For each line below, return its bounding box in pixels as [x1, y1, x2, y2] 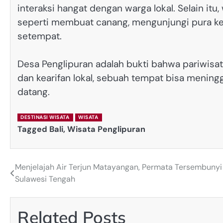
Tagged [17, 123, 49, 134]
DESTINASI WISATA [20, 113, 69, 120]
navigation [9, 180, 70, 196]
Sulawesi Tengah [15, 174, 75, 185]
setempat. [17, 29, 62, 42]
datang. [17, 86, 50, 99]
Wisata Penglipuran [67, 123, 145, 134]
